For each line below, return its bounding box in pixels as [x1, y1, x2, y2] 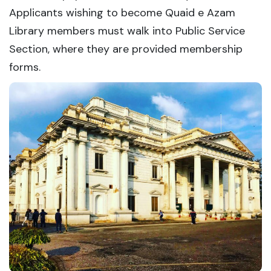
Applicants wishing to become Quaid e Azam [9, 5, 235, 20]
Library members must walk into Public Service [9, 24, 245, 38]
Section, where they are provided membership [9, 42, 243, 56]
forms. [9, 60, 41, 74]
